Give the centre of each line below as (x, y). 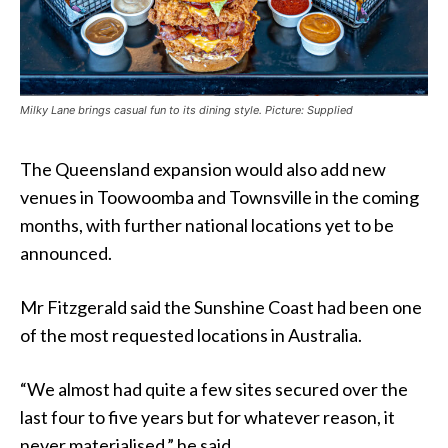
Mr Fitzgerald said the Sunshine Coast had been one (221, 307)
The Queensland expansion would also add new (203, 169)
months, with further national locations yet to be (207, 225)
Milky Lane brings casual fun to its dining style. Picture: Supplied (186, 110)
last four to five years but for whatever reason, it (207, 417)
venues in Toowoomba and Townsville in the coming (219, 197)
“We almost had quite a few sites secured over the (214, 389)
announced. (66, 253)
